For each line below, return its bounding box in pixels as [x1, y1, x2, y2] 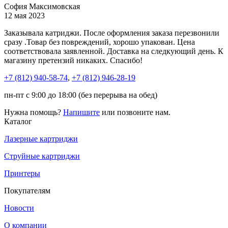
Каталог [4, 117, 32, 126]
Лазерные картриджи [4, 134, 78, 143]
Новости [4, 203, 34, 212]
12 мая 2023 [4, 11, 45, 20]
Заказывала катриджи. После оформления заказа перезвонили [4, 28, 219, 37]
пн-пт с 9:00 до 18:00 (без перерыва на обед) [4, 90, 157, 99]
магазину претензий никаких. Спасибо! [4, 55, 142, 65]
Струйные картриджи [4, 151, 80, 160]
